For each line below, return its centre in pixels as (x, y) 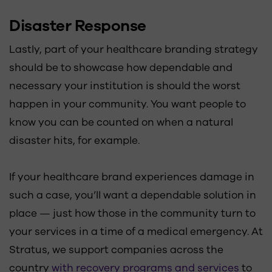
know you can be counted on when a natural (121, 122)
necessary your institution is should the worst (125, 86)
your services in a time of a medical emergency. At (136, 232)
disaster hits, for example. (74, 141)
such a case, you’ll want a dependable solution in (133, 195)
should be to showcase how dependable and (121, 68)
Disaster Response (78, 26)
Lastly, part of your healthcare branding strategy (134, 49)
